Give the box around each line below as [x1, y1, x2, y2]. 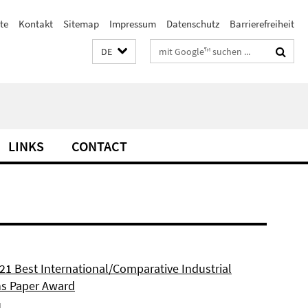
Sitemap [63, 17, 99, 30]
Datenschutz [166, 17, 219, 30]
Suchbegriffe [151, 42, 205, 55]
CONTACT [71, 137, 127, 155]
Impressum [109, 17, 156, 30]
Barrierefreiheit [230, 17, 294, 30]
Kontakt [19, 17, 53, 30]
